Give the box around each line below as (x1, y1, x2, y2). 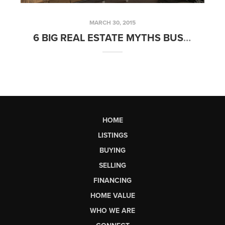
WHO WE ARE (90, 206, 135, 215)
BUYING (99, 146, 126, 155)
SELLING (99, 161, 126, 170)
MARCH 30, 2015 (89, 19, 136, 26)
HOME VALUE (90, 191, 135, 200)
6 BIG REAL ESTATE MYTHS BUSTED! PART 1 (183, 32, 191, 44)
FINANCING (93, 176, 132, 185)
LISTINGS (97, 131, 128, 140)
